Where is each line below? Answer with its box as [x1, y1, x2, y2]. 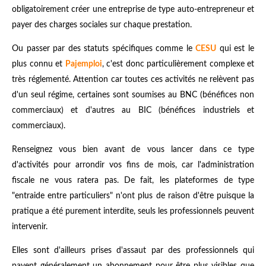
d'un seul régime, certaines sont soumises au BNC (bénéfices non [12, 90, 254, 99]
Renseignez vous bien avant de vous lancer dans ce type [12, 145, 254, 154]
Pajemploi [65, 59, 102, 68]
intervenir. [12, 222, 47, 231]
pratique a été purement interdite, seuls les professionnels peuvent [12, 207, 254, 216]
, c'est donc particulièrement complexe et [102, 59, 254, 68]
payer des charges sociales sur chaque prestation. [12, 20, 192, 29]
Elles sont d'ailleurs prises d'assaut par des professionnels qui [12, 246, 254, 255]
